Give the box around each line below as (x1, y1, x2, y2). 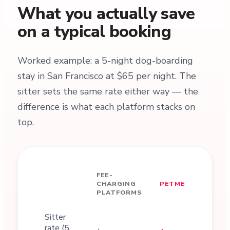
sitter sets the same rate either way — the (17, 85, 198, 98)
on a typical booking (17, 21, 171, 43)
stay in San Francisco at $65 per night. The (17, 70, 196, 82)
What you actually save (17, 3, 195, 25)
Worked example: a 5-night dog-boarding (17, 54, 193, 67)
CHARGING (96, 179, 136, 188)
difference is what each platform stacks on (17, 101, 195, 113)
